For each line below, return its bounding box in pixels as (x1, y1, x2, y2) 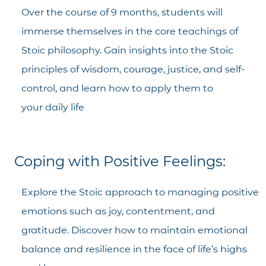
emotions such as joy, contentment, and (21, 205, 215, 217)
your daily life (21, 102, 84, 113)
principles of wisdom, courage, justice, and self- (21, 64, 245, 75)
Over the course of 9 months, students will (21, 7, 223, 18)
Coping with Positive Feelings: (14, 152, 226, 170)
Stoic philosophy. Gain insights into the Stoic (21, 45, 233, 56)
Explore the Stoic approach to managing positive (21, 186, 259, 198)
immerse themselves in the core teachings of (21, 26, 238, 37)
